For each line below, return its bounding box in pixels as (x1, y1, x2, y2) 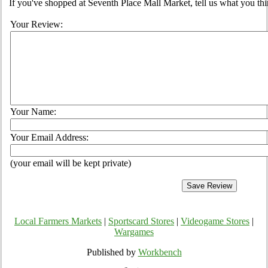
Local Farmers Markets (14, 216, 102, 227)
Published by (86, 247, 138, 258)
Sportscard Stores (108, 216, 174, 227)
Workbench (138, 247, 182, 258)
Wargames (114, 227, 154, 237)
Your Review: (10, 19, 63, 30)
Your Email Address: (10, 132, 89, 143)
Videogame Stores (181, 216, 249, 227)
